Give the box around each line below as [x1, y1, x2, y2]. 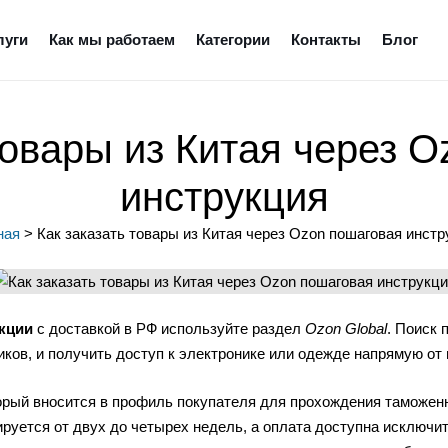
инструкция [119, 175, 329, 219]
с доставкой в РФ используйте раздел [33, 320, 305, 337]
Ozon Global [305, 320, 387, 337]
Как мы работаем [48, 31, 175, 48]
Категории [195, 31, 270, 48]
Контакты [290, 31, 361, 48]
